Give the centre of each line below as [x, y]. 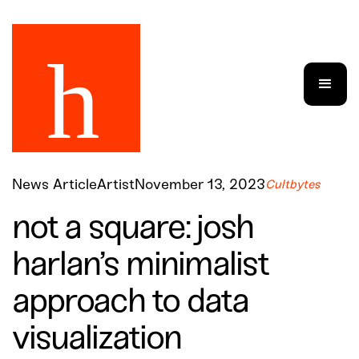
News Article [54, 186]
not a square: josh [133, 229]
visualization [97, 339]
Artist [116, 186]
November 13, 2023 [200, 186]
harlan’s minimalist [140, 266]
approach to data [130, 303]
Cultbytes [293, 185]
